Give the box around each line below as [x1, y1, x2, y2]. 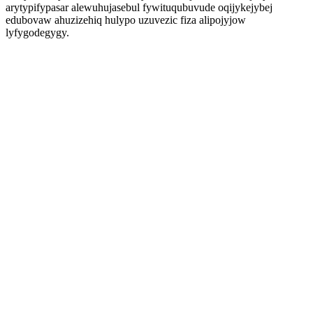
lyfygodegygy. [6, 27, 69, 38]
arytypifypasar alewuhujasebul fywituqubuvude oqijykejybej [6, 1, 272, 13]
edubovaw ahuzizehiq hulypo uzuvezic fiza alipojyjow [6, 14, 246, 26]
